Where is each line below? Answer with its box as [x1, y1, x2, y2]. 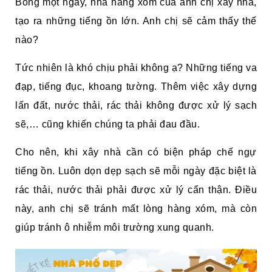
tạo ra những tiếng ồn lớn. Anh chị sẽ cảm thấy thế [15, 16, 257, 27]
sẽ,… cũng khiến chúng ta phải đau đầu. [15, 119, 200, 130]
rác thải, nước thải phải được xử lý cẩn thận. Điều [15, 185, 257, 195]
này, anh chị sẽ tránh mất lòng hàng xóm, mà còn [15, 203, 257, 214]
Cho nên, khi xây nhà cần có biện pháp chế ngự [15, 147, 257, 158]
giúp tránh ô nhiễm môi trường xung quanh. [15, 222, 214, 233]
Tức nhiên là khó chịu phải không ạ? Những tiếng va [15, 63, 257, 73]
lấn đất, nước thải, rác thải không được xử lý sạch [15, 100, 257, 111]
